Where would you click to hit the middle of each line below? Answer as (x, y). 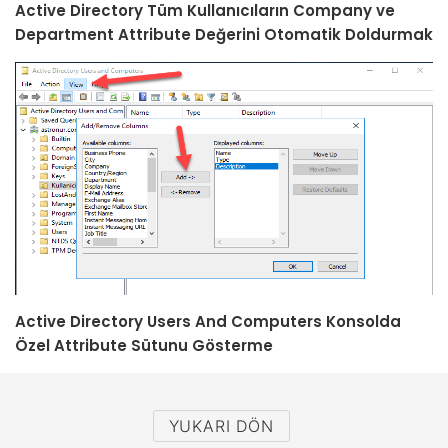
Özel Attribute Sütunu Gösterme (144, 346)
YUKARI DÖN (221, 426)
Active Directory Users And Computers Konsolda (208, 322)
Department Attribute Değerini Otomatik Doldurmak (224, 34)
